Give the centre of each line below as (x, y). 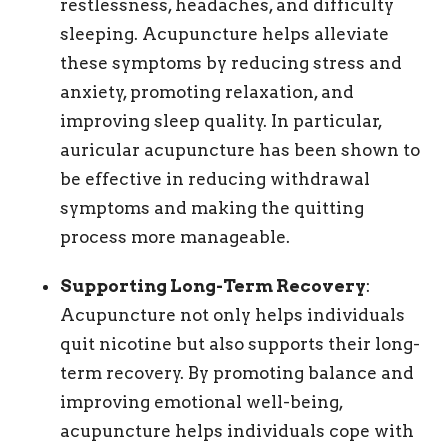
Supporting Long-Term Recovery (213, 286)
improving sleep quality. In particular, (221, 121)
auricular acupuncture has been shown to (240, 150)
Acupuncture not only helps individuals (232, 315)
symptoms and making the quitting (212, 208)
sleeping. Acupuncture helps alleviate (224, 34)
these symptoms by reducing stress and (231, 63)
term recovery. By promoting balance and (237, 373)
